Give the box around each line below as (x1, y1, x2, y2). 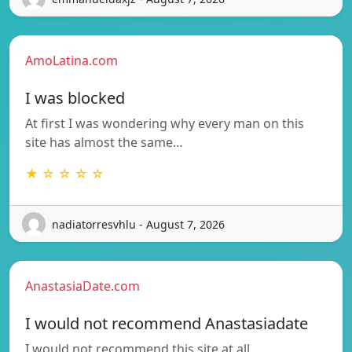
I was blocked (25, 87, 125, 109)
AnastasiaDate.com (25, 277, 140, 295)
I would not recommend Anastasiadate (25, 313, 308, 335)
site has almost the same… (25, 134, 183, 152)
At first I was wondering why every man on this (25, 115, 304, 133)
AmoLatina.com (25, 52, 118, 70)
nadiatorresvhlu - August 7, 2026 (52, 216, 225, 232)
